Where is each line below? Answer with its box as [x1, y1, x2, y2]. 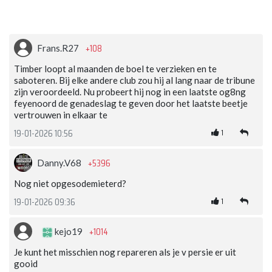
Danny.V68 [37, 157, 83, 169]
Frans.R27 [37, 42, 81, 54]
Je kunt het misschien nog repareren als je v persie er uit [14, 246, 236, 258]
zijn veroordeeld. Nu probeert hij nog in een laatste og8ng [14, 86, 246, 98]
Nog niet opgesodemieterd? [14, 178, 126, 189]
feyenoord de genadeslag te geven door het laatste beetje [14, 98, 248, 109]
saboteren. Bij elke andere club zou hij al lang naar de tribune [14, 75, 255, 86]
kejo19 [53, 226, 84, 237]
